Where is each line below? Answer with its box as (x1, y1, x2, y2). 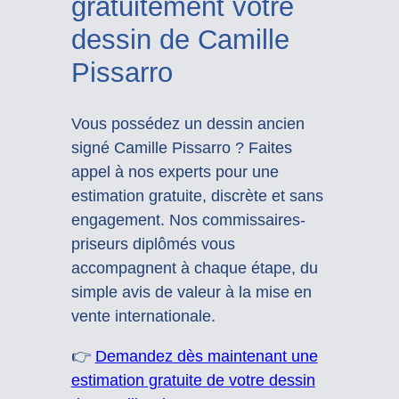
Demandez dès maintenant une (94, 346, 318, 365)
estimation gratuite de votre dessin (70, 370, 315, 389)
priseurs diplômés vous (70, 234, 235, 253)
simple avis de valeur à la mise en (70, 282, 312, 301)
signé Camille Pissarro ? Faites (70, 138, 292, 157)
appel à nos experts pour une (70, 162, 279, 181)
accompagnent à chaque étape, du (70, 258, 318, 277)
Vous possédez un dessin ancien (70, 114, 305, 133)
